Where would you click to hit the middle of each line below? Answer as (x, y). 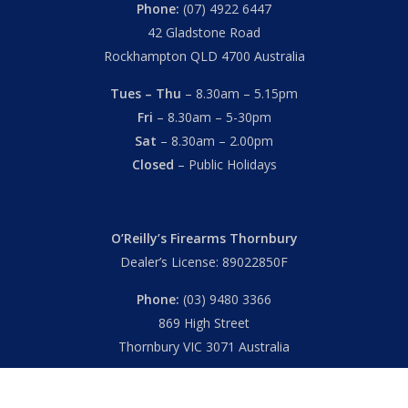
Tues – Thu (146, 93)
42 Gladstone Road (204, 32)
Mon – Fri (146, 383)
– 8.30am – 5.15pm (240, 93)
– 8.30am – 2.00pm (215, 140)
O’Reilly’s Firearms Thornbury (204, 238)
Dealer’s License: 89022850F (204, 261)
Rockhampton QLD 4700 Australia (204, 56)
